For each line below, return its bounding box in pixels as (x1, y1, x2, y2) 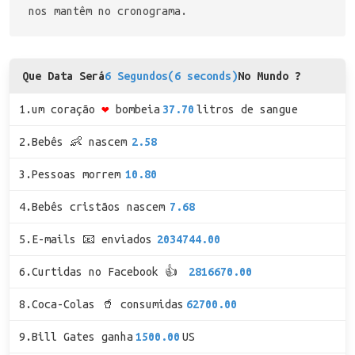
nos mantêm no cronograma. (29, 5, 187, 17)
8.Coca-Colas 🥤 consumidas (19, 298, 184, 311)
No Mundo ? (238, 70, 301, 82)
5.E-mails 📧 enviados (19, 233, 152, 246)
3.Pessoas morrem (19, 168, 120, 181)
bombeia (116, 103, 160, 116)
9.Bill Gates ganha (19, 330, 133, 343)
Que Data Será (22, 70, 105, 82)
